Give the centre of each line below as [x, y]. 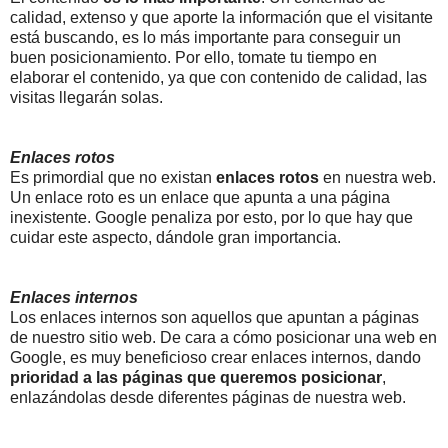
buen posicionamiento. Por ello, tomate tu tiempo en [193, 58]
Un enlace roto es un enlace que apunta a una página [200, 198]
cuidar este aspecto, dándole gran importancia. [175, 238]
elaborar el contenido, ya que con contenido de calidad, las [218, 78]
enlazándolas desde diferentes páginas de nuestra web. [208, 398]
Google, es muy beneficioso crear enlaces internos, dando [215, 358]
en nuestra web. [377, 178]
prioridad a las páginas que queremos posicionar [196, 378]
